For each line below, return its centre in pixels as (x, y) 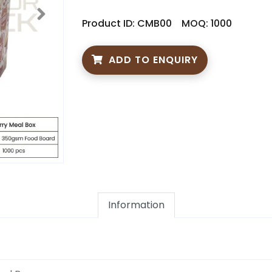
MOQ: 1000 (207, 23)
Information (136, 205)
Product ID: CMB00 (127, 23)
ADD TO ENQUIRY (152, 59)
